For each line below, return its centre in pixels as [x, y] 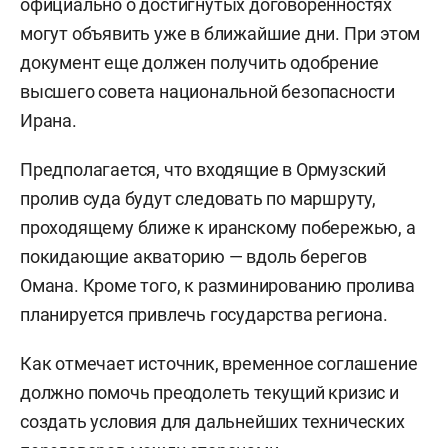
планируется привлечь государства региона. [204, 314]
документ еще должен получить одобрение [199, 62]
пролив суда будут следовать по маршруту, [198, 198]
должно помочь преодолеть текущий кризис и [209, 392]
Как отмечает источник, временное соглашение [219, 363]
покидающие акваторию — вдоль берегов [193, 256]
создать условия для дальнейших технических [212, 421]
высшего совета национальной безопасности [207, 91]
